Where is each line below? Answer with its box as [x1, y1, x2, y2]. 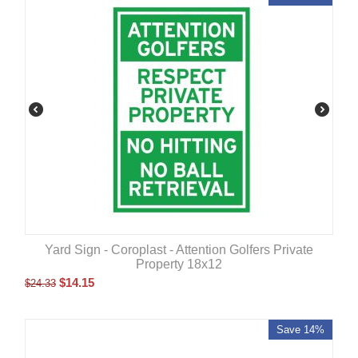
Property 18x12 [136, 257, 222, 271]
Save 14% [276, 324, 324, 336]
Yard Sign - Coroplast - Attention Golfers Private [45, 243, 313, 257]
